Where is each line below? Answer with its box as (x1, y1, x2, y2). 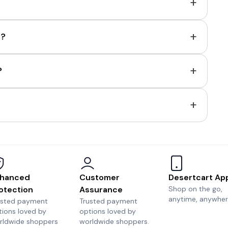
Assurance (79, 184, 123, 195)
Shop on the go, (168, 184, 223, 193)
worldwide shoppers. (79, 217, 149, 226)
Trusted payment (79, 196, 137, 206)
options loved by (79, 207, 136, 216)
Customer (79, 172, 120, 183)
